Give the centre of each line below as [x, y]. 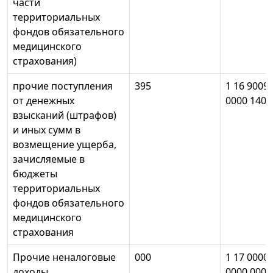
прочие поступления [63, 86]
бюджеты [35, 174]
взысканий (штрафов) [65, 115]
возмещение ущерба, [65, 145]
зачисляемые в [49, 159]
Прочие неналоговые [64, 257]
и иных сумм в [47, 130]
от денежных [44, 101]
